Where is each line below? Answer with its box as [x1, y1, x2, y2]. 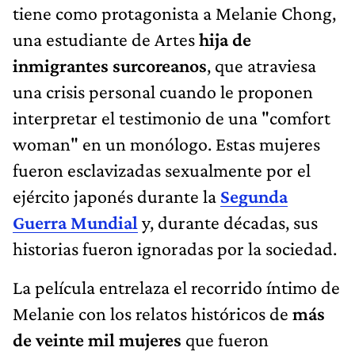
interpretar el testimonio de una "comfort [13, 106, 330, 128]
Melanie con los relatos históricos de [13, 302, 292, 324]
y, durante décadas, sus [138, 211, 318, 233]
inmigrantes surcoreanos [13, 54, 207, 76]
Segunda [220, 185, 288, 207]
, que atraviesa [207, 54, 316, 76]
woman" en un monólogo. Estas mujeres [13, 132, 320, 155]
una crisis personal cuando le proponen [13, 80, 313, 102]
